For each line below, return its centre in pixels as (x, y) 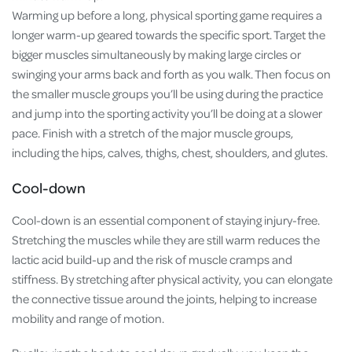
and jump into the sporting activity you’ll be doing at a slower (167, 114)
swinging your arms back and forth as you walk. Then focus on (171, 74)
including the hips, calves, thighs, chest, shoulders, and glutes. (171, 153)
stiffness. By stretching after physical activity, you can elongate (172, 279)
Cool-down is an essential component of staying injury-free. (166, 220)
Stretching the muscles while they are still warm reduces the (166, 240)
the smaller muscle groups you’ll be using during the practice (167, 94)
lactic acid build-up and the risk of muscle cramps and (152, 260)
